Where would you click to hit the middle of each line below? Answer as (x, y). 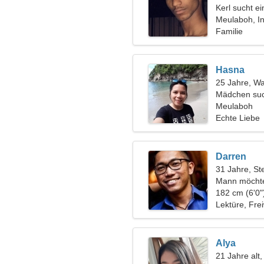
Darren (231, 156)
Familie (229, 31)
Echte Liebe (238, 118)
